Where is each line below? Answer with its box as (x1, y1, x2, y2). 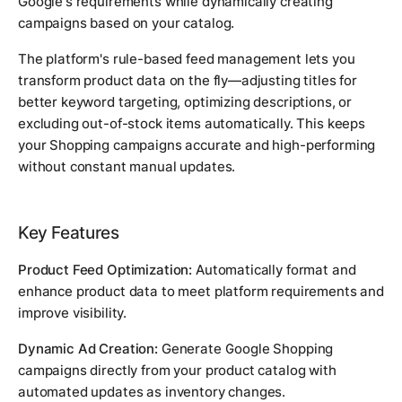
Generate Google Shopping (158, 339, 334, 357)
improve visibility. (18, 303, 127, 321)
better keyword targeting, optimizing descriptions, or (18, 92, 353, 110)
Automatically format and (192, 260, 356, 278)
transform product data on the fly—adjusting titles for (18, 71, 357, 89)
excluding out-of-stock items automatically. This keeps (18, 114, 365, 132)
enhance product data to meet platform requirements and (18, 282, 384, 300)
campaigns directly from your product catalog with (18, 361, 336, 379)
